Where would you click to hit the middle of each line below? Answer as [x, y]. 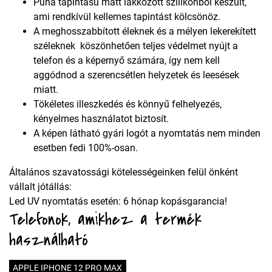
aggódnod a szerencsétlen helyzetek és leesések [136, 75]
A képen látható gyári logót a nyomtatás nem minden [147, 134]
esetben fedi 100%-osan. [86, 148]
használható [49, 240]
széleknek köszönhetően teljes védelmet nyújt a [136, 46]
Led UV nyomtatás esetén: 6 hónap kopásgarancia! [118, 202]
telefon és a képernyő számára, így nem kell [127, 61]
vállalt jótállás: [40, 187]
